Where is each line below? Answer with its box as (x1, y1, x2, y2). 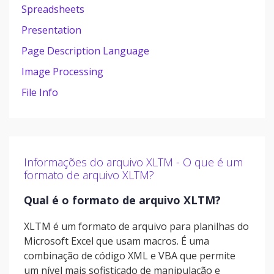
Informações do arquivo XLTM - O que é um (24, 155, 243, 169)
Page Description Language (21, 44, 149, 57)
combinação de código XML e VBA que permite (24, 249, 235, 262)
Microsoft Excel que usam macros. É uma (24, 234, 209, 248)
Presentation (21, 23, 81, 37)
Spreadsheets (21, 2, 84, 16)
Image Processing (21, 65, 103, 78)
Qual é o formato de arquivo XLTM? (24, 193, 221, 207)
